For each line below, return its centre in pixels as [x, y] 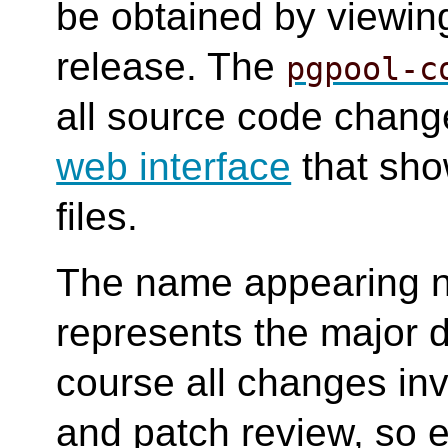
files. [97, 216]
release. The [171, 66]
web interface [174, 166]
